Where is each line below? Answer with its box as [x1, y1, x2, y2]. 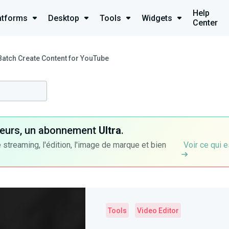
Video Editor [137, 207, 179, 215]
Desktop [48, 13, 79, 23]
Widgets [142, 13, 172, 23]
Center [193, 18, 218, 28]
